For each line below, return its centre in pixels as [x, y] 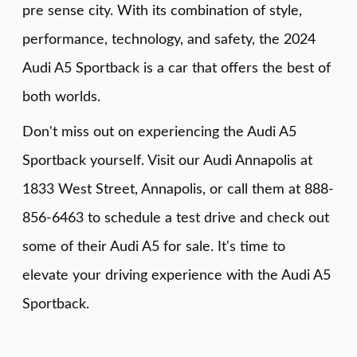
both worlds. [61, 97]
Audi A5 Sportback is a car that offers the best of [177, 68]
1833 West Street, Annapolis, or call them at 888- [178, 189]
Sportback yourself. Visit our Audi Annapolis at [167, 161]
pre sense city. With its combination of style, [162, 11]
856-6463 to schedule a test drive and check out [176, 218]
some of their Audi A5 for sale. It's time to [154, 247]
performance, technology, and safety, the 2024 [169, 39]
